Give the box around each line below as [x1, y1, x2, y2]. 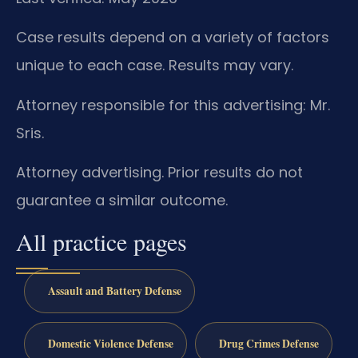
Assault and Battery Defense [47, 283, 181, 300]
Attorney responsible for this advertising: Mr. [16, 94, 330, 115]
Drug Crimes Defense [218, 336, 319, 352]
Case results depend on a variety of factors [16, 27, 329, 48]
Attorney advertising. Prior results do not [16, 162, 303, 183]
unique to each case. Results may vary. [16, 55, 293, 76]
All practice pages [16, 225, 187, 258]
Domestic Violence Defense [47, 336, 173, 352]
